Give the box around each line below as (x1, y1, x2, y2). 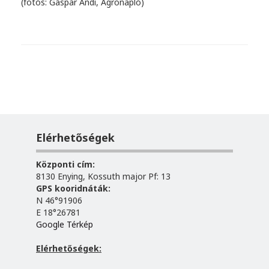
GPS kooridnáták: (36, 182, 110, 194)
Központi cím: (36, 158, 95, 170)
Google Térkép (36, 218, 93, 230)
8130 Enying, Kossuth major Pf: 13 (36, 170, 171, 182)
